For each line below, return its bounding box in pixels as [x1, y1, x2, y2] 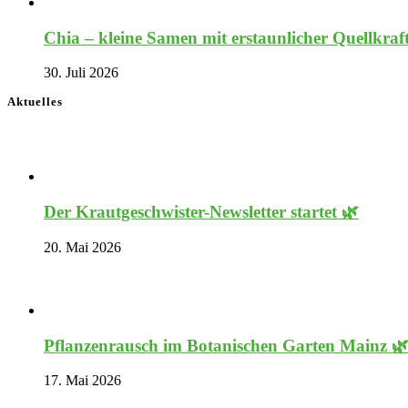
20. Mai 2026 [44, 239, 121, 255]
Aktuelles [7, 95, 63, 109]
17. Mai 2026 [44, 372, 121, 389]
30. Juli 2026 [44, 65, 118, 81]
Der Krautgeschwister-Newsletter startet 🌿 [44, 202, 359, 222]
